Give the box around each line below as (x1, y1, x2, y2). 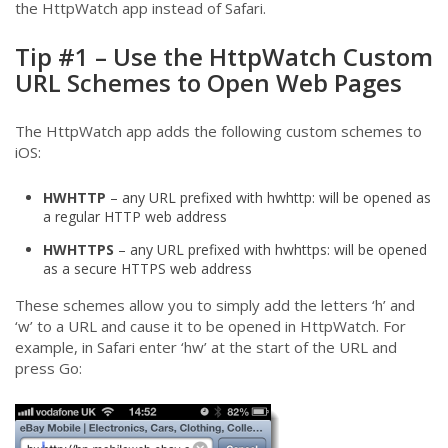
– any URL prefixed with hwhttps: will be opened (114, 240, 427, 259)
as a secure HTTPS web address (43, 259, 252, 278)
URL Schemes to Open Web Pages (15, 66, 402, 99)
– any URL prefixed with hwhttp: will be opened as (106, 188, 431, 207)
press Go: (15, 358, 82, 378)
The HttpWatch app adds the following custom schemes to (15, 121, 422, 141)
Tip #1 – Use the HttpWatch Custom (15, 40, 433, 73)
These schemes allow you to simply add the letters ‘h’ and (15, 295, 415, 315)
